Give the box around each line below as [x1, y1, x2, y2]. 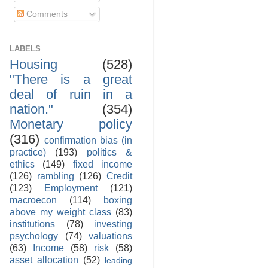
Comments [23, 10, 68, 19]
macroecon [10, 194, 57, 206]
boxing [103, 194, 132, 206]
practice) [10, 147, 46, 158]
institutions [10, 218, 55, 230]
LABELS [10, 44, 41, 53]
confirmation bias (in [44, 135, 132, 146]
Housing [10, 57, 57, 72]
